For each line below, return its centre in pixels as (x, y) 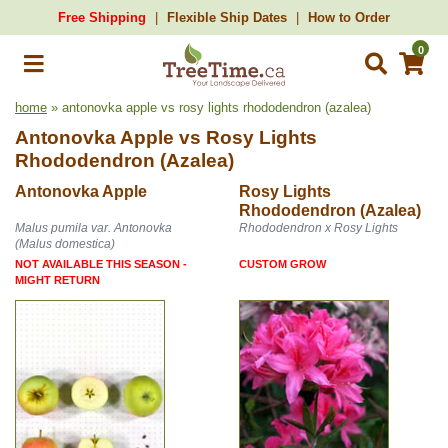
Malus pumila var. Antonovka (93, 228)
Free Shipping (102, 17)
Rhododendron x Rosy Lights (318, 228)
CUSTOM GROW (282, 264)
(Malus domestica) (65, 244)
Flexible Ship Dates (227, 17)
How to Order (349, 17)
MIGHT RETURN (57, 280)
